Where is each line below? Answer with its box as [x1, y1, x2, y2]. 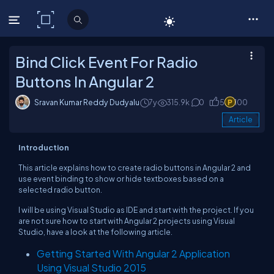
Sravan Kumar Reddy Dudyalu [34, 97, 139, 107]
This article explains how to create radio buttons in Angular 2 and [18, 163, 251, 172]
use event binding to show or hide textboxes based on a [18, 174, 224, 183]
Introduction [18, 143, 69, 152]
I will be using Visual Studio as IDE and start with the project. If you [18, 205, 254, 215]
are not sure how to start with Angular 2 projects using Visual [18, 216, 235, 226]
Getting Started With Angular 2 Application [37, 248, 230, 259]
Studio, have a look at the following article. [18, 227, 172, 237]
